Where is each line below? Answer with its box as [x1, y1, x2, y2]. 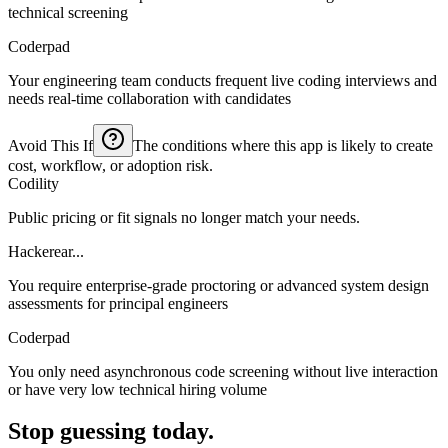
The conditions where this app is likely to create [133, 136, 433, 154]
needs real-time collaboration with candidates [8, 89, 291, 107]
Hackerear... [8, 242, 84, 260]
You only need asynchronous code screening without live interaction [8, 362, 438, 380]
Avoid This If [8, 136, 93, 154]
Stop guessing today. [8, 418, 214, 445]
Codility [8, 174, 59, 192]
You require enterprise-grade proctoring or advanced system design [8, 276, 429, 294]
